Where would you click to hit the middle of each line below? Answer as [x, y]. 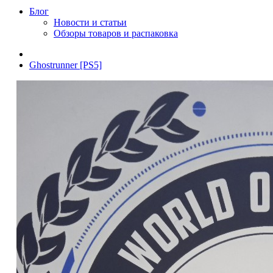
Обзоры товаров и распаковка [116, 33]
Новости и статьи [90, 22]
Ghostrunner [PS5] [66, 65]
